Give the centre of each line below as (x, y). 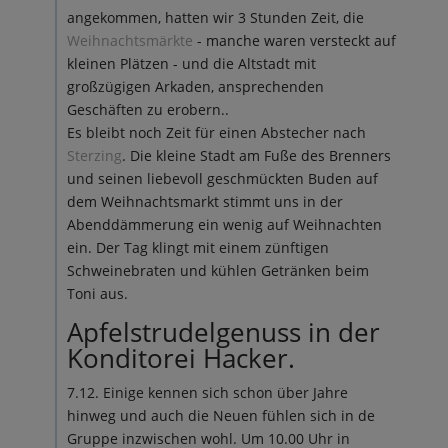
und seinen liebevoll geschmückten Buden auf (222, 178)
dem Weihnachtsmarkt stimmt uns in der (204, 201)
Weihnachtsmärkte (131, 40)
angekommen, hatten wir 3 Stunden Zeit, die (215, 17)
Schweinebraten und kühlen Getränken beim (217, 270)
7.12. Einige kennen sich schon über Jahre (207, 392)
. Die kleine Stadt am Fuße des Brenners (256, 155)
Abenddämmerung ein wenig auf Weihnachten (224, 224)
